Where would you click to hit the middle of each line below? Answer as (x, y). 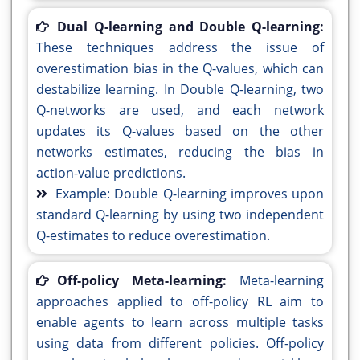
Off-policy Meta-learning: (148, 281)
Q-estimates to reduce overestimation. (153, 236)
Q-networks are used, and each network (180, 110)
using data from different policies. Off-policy (180, 344)
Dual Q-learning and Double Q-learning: (190, 27)
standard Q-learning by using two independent (180, 215)
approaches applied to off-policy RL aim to (180, 302)
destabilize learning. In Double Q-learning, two (180, 90)
